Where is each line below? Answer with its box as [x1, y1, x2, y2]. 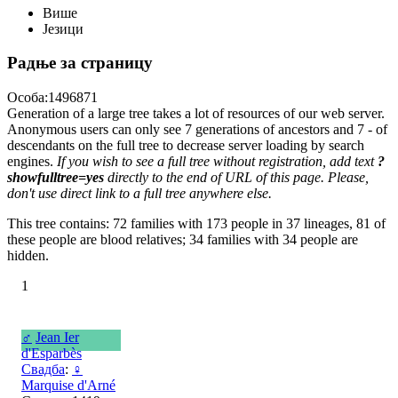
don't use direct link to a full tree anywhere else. [7, 186, 272, 201]
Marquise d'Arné [21, 378, 115, 393]
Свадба [21, 362, 65, 377]
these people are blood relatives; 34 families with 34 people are [7, 232, 358, 247]
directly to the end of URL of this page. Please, [104, 170, 369, 185]
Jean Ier [36, 330, 79, 345]
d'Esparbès [21, 346, 82, 361]
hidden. [7, 248, 49, 263]
